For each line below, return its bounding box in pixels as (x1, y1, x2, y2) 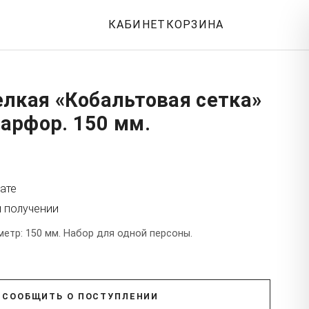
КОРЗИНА (166, 18, 224, 31)
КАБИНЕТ (108, 18, 166, 31)
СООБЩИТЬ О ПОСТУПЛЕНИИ (2, 290, 159, 301)
